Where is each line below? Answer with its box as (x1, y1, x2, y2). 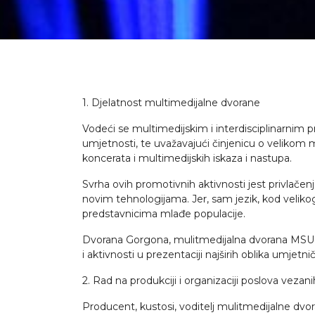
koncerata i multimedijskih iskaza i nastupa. (82, 152, 292, 165)
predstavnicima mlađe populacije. (82, 207, 245, 220)
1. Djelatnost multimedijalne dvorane (82, 96, 260, 109)
